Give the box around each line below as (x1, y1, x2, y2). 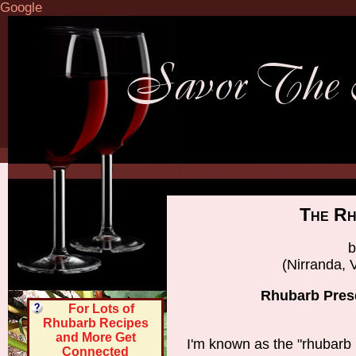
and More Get (55, 331, 136, 344)
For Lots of (68, 302, 134, 315)
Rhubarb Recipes (42, 316, 149, 330)
